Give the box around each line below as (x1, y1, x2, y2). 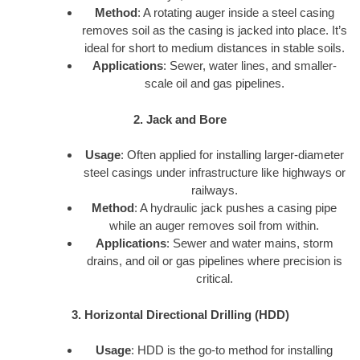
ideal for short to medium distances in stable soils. (84, 41, 345, 55)
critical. (195, 272, 233, 286)
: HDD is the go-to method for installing (131, 343, 333, 358)
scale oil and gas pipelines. (144, 76, 284, 91)
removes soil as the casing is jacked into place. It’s (81, 23, 347, 38)
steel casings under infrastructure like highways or (83, 166, 346, 180)
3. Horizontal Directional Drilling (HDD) (71, 307, 289, 321)
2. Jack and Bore (133, 112, 227, 126)
